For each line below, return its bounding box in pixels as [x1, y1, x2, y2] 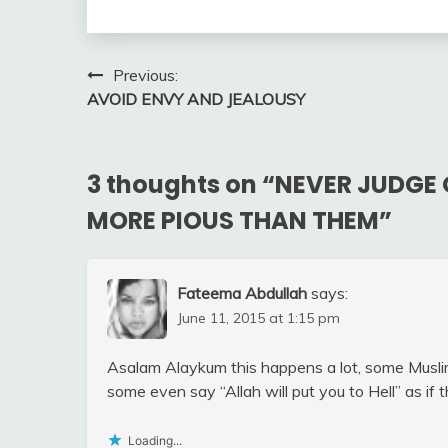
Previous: [113, 65, 178, 85]
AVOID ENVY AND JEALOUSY [87, 89, 305, 109]
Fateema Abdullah [177, 282, 307, 303]
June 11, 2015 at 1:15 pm [177, 308, 340, 327]
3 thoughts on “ [87, 168, 275, 201]
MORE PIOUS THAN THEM [87, 204, 379, 237]
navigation [86, 99, 224, 132]
